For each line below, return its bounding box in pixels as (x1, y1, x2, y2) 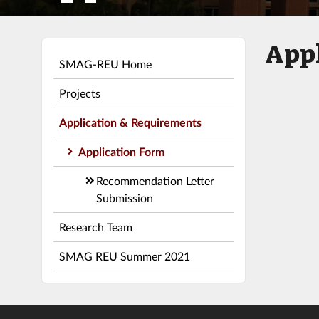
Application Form (78, 144, 164, 158)
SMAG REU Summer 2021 (58, 249, 190, 263)
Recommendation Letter (95, 173, 214, 187)
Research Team (58, 219, 132, 234)
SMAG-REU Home (58, 56, 152, 70)
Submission (95, 190, 153, 204)
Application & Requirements (58, 115, 202, 129)
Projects (58, 85, 100, 100)
